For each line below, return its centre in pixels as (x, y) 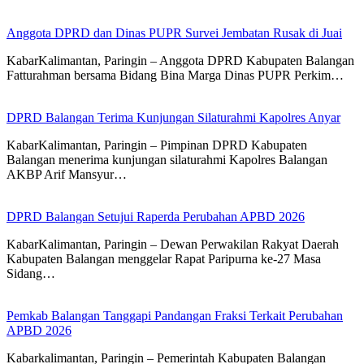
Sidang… (31, 274)
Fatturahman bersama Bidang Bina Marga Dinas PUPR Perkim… (175, 76)
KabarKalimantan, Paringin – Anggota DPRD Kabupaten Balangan (180, 61)
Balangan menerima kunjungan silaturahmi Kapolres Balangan (167, 160)
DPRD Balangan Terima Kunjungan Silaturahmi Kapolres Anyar (173, 118)
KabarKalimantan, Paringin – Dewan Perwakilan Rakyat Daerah (173, 245)
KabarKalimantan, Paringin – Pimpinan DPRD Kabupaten (157, 145)
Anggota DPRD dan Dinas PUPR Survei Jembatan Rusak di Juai (174, 33)
